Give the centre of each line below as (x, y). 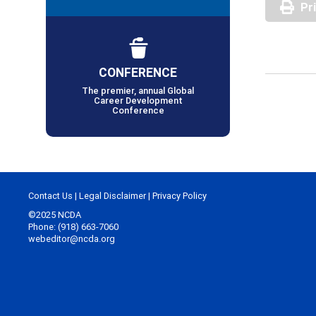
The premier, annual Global (138, 91)
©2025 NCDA (55, 215)
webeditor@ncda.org (72, 239)
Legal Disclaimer (113, 196)
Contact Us (50, 196)
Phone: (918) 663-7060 (73, 227)
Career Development (138, 101)
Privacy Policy (180, 196)
